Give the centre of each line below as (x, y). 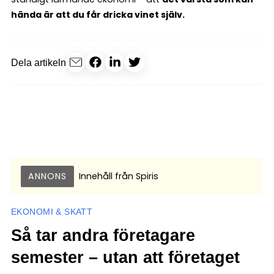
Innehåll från (106, 176)
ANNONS (47, 176)
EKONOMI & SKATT (52, 212)
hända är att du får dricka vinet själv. (98, 15)
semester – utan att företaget (125, 257)
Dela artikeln (39, 62)
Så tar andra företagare (103, 235)
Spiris (146, 176)
